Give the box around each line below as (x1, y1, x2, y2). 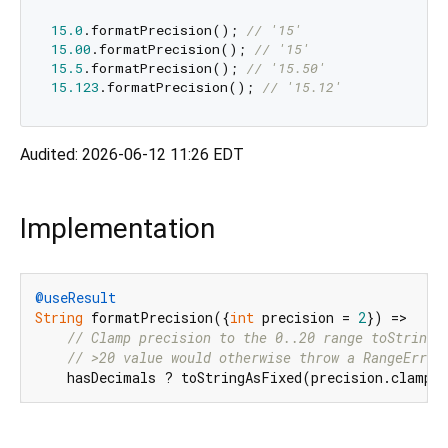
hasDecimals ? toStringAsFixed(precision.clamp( (35, 367, 441, 387)
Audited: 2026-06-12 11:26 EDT (20, 145, 244, 165)
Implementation (20, 212, 215, 246)
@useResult (35, 287, 116, 307)
